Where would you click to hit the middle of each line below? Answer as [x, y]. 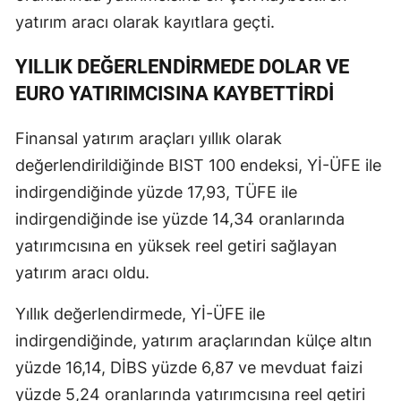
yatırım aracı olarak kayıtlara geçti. [145, 21]
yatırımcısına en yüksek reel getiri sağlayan [176, 245]
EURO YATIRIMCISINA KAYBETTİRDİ [175, 93]
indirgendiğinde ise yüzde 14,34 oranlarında [180, 218]
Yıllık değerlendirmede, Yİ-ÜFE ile [140, 313]
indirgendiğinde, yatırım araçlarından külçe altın [194, 340]
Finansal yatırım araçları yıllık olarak [149, 138]
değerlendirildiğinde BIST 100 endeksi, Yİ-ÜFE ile [198, 165]
